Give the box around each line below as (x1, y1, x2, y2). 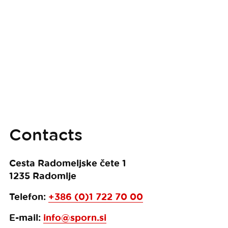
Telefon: (9, 191, 48, 202)
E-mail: (9, 212, 43, 223)
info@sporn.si (43, 212, 106, 223)
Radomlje (32, 170, 76, 181)
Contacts (9, 125, 82, 144)
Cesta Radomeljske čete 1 (9, 158, 126, 168)
